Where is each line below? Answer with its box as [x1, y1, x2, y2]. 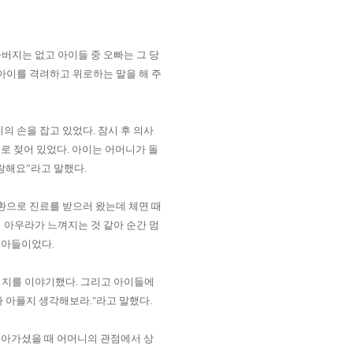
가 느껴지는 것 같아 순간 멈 [35, 219, 159, 231]
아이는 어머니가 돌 [72, 143, 158, 155]
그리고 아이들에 [80, 276, 154, 288]
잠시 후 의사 [98, 124, 154, 136]
